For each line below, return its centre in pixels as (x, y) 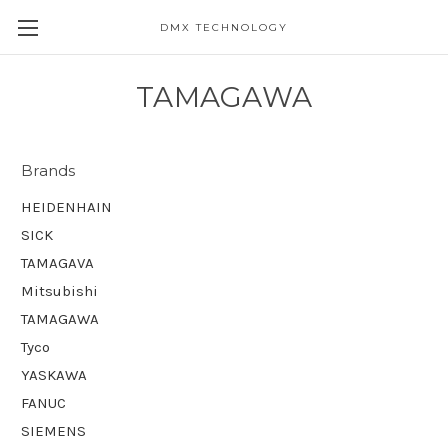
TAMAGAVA (57, 262)
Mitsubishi (59, 290)
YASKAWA (54, 374)
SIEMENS (53, 430)
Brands (48, 170)
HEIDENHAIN (66, 206)
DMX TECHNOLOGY (223, 27)
